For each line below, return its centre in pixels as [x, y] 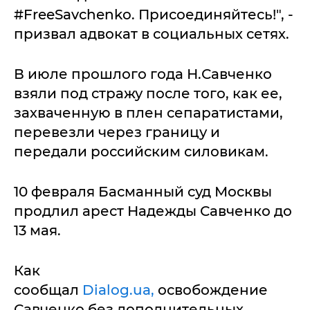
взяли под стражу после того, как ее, [148, 94]
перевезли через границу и [117, 133]
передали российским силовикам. [141, 152]
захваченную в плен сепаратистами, [148, 113]
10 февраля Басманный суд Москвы [143, 192]
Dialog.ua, [118, 290]
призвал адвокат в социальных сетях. [152, 34]
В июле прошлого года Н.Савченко [143, 74]
